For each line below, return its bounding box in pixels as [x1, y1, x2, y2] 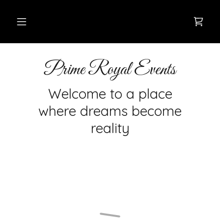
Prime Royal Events [44, 58, 176, 82]
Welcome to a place [48, 85, 172, 102]
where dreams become [38, 102, 182, 119]
